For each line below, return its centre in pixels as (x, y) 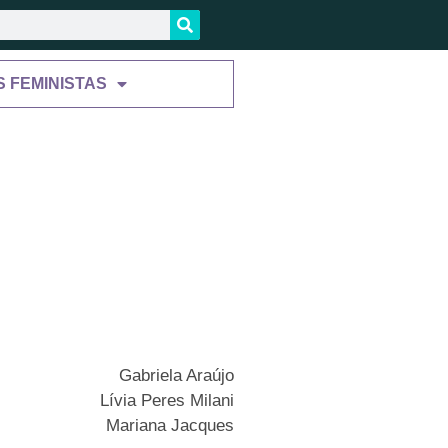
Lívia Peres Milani (167, 401)
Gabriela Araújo (176, 376)
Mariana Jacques (170, 426)
